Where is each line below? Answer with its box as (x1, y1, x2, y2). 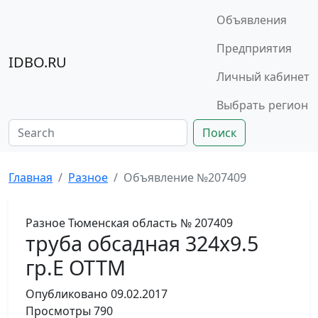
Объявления (216, 12, 287, 28)
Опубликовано (26, 286, 108, 302)
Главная (9, 170, 53, 185)
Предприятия (216, 40, 292, 56)
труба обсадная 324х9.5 (26, 229, 258, 257)
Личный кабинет (216, 69, 309, 84)
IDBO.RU (9, 53, 67, 72)
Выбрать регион (216, 97, 308, 113)
